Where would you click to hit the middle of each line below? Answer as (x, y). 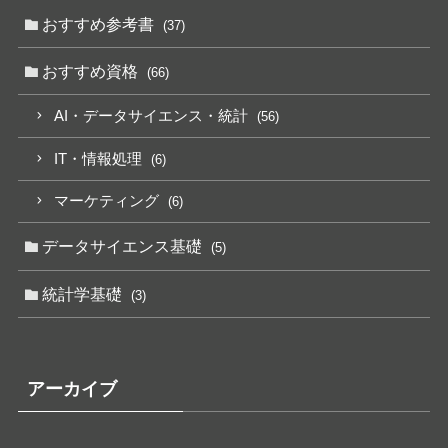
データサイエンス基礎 (124, 246)
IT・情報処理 (100, 158)
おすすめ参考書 (100, 23)
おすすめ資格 (92, 71)
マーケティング (109, 201)
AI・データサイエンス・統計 (153, 115)
